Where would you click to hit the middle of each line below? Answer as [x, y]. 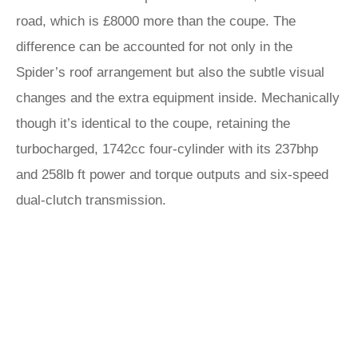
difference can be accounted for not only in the [154, 47]
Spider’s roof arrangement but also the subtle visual [170, 72]
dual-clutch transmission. [91, 200]
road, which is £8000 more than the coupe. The [156, 21]
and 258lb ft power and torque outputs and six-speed [172, 175]
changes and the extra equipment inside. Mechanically [178, 98]
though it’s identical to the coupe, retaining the [153, 123]
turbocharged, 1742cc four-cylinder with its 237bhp [167, 149]
